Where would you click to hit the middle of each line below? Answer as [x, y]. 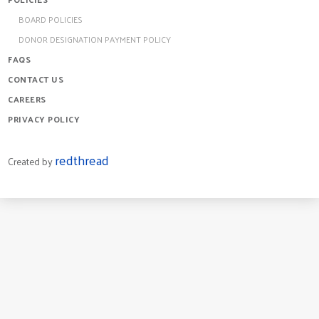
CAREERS [27, 99]
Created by [31, 162]
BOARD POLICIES [51, 20]
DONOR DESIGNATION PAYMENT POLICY [95, 40]
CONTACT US [36, 79]
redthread [82, 160]
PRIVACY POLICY [44, 119]
